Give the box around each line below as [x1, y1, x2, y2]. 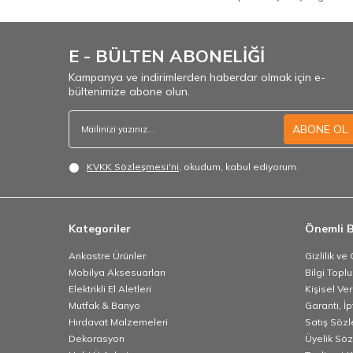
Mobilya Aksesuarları [69, 266, 165, 279]
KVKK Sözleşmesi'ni [87, 161, 179, 173]
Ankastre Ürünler [69, 250, 146, 262]
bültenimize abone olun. [69, 84, 190, 99]
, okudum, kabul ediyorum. [179, 161, 299, 173]
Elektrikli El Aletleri [69, 283, 151, 295]
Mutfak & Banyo [69, 299, 140, 312]
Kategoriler [69, 221, 131, 236]
